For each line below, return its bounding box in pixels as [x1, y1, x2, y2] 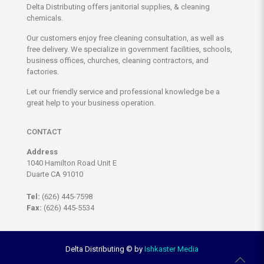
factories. [27, 67, 59, 77]
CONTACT [27, 127, 62, 137]
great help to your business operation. [27, 98, 156, 108]
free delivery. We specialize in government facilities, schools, [27, 45, 232, 54]
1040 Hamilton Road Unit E [27, 159, 117, 168]
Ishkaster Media [144, 245, 199, 254]
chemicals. [27, 14, 63, 23]
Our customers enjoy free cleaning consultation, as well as [27, 34, 224, 43]
